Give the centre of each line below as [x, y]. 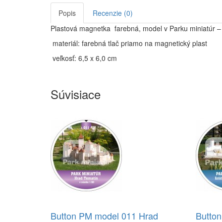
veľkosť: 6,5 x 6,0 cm [84, 58]
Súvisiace [76, 94]
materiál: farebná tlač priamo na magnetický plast [130, 43]
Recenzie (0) [113, 13]
